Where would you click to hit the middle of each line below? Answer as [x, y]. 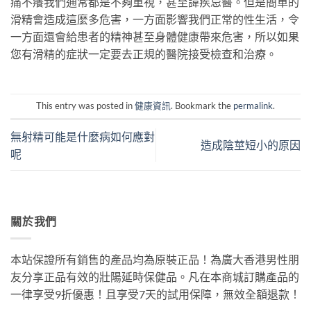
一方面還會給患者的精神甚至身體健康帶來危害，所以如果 [155, 36]
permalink [253, 105]
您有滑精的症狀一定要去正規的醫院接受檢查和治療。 [144, 53]
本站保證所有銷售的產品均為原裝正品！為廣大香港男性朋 [155, 259]
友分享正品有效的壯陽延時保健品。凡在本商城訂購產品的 [155, 276]
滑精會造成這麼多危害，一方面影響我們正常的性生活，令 [155, 19]
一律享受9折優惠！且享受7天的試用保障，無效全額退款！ [155, 294]
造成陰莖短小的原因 [251, 145]
